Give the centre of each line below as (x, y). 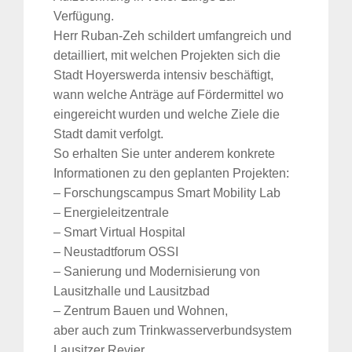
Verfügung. (84, 16)
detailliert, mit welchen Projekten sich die (167, 56)
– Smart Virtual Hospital (119, 233)
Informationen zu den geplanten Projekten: (171, 174)
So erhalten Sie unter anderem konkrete (164, 154)
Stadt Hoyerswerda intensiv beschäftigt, (163, 75)
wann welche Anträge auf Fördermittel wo (169, 95)
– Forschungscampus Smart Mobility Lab (167, 193)
